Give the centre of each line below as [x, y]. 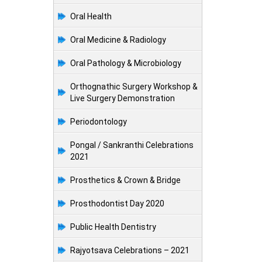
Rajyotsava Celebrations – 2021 [130, 251]
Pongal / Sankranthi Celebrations [132, 145]
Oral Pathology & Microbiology [126, 63]
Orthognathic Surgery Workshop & [134, 87]
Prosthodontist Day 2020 [117, 204]
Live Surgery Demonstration [123, 99]
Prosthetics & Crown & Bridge [125, 180]
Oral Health [91, 17]
